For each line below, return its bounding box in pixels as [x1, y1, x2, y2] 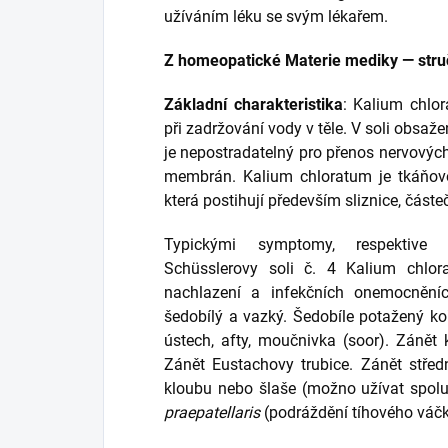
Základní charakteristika [164, 95, 343, 115]
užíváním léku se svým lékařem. [164, 7, 388, 27]
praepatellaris [164, 403, 260, 423]
